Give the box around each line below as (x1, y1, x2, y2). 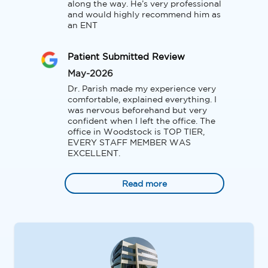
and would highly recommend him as (68, 11, 221, 19)
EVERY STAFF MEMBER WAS (68, 139, 191, 147)
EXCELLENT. (68, 150, 120, 158)
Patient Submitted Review (68, 53, 185, 62)
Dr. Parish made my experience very (68, 86, 216, 93)
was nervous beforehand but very (68, 107, 207, 115)
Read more (122, 181, 167, 188)
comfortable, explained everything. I (68, 96, 217, 104)
